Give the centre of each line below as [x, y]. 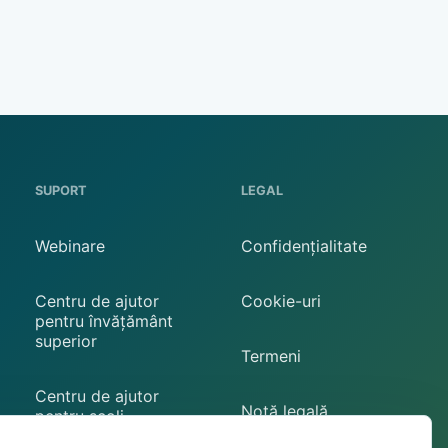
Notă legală [285, 410]
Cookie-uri [281, 300]
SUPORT [60, 191]
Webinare [69, 245]
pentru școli [79, 416]
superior [65, 341]
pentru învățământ [103, 321]
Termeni [271, 355]
